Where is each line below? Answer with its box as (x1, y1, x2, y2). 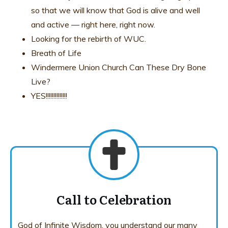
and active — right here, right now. (31, 19, 155, 30)
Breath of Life (31, 48, 81, 59)
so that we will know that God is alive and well (31, 5, 200, 16)
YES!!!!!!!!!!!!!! (31, 91, 67, 101)
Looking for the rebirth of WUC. (31, 34, 146, 44)
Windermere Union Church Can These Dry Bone (31, 62, 206, 73)
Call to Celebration (56, 190, 172, 209)
